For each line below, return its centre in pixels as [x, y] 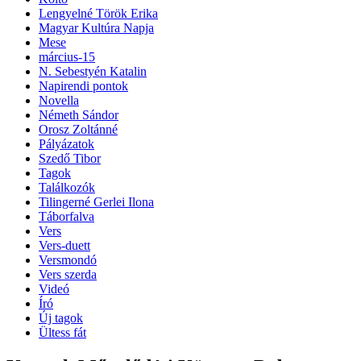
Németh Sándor [79, 115]
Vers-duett [64, 246]
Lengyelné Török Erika [98, 14]
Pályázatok [66, 144]
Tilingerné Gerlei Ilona [96, 202]
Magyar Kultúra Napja [96, 28]
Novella [59, 101]
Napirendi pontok [83, 86]
